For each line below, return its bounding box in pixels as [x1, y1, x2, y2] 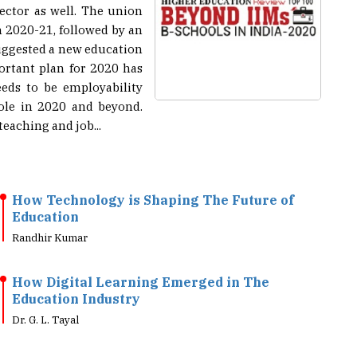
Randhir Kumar [12, 207, 88, 221]
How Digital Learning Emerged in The [12, 250, 269, 266]
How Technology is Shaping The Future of [12, 168, 294, 184]
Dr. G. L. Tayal [12, 289, 79, 303]
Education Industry [12, 267, 140, 283]
